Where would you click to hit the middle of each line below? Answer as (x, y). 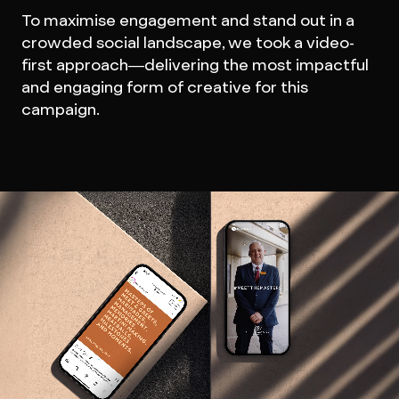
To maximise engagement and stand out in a (187, 20)
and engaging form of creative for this (164, 87)
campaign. (60, 109)
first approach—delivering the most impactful (195, 65)
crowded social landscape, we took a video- (187, 42)
